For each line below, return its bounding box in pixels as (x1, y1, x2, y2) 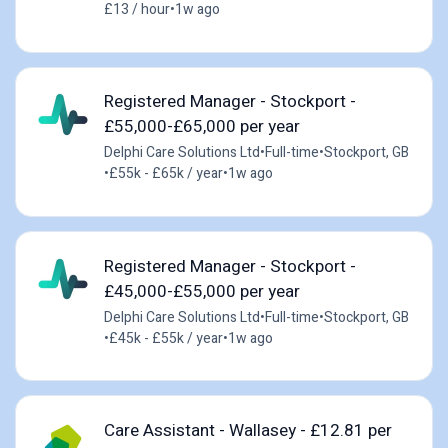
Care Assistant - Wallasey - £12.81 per (103, 417, 392, 443)
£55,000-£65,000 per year (103, 114, 300, 140)
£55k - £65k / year (108, 163, 223, 185)
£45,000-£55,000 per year (103, 278, 300, 304)
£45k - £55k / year (108, 327, 223, 349)
